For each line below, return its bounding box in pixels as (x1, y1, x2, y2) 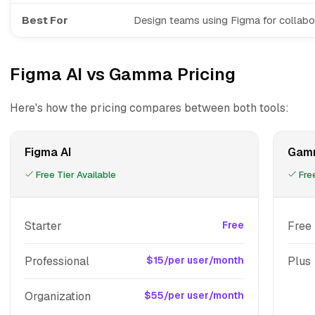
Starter (25, 219, 62, 233)
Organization (25, 289, 91, 304)
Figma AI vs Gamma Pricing (10, 63, 236, 85)
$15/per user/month (146, 254, 244, 266)
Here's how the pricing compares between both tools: (10, 101, 289, 115)
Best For (22, 13, 68, 27)
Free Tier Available (34, 169, 116, 181)
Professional (25, 254, 89, 269)
